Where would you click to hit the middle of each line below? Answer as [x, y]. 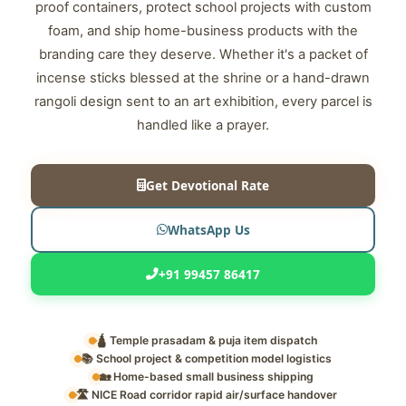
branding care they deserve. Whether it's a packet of [203, 54]
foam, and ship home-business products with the [203, 31]
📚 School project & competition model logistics [207, 358]
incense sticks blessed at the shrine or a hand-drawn [203, 78]
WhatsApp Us [208, 230]
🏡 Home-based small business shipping [207, 377]
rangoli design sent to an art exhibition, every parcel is [203, 101]
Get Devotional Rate [208, 185]
